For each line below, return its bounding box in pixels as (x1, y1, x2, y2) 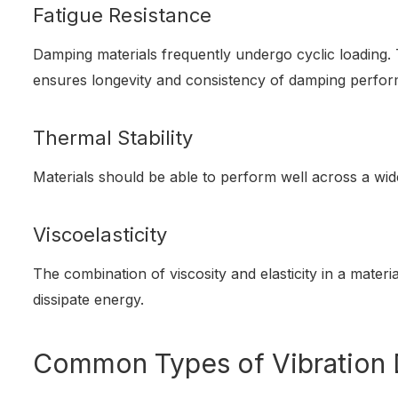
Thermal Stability (33, 126, 194, 150)
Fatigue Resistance (33, 4, 212, 28)
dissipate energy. (33, 291, 145, 309)
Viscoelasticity (33, 223, 168, 247)
